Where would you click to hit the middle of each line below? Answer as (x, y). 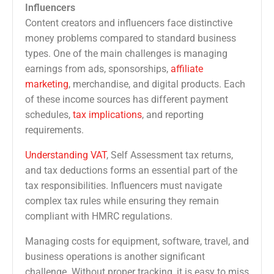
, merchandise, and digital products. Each (157, 84)
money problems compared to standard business (131, 39)
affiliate (187, 69)
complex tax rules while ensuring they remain (122, 201)
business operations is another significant (115, 257)
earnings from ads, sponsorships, (98, 69)
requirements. (54, 130)
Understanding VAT (66, 155)
